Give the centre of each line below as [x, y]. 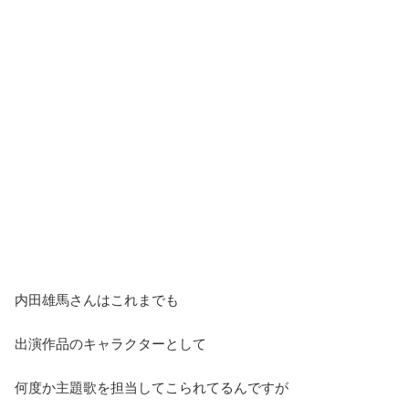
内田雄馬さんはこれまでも [97, 300]
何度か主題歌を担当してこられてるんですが [152, 388]
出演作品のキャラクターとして [110, 344]
